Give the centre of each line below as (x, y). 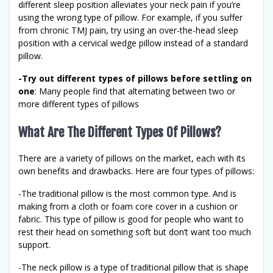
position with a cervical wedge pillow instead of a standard (133, 43)
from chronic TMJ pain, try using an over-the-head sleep (128, 30)
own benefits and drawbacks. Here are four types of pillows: (136, 171)
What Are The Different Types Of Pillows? (120, 132)
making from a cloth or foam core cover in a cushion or (128, 206)
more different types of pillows (79, 104)
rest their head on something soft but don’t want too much (135, 232)
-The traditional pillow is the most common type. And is (127, 193)
